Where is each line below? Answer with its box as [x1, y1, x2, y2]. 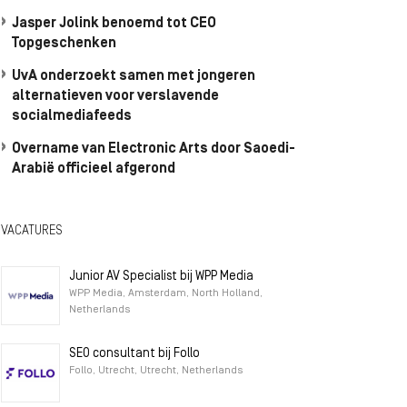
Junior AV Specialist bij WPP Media [69, 270, 253, 283]
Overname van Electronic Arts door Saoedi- [12, 142, 295, 156]
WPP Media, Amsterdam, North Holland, [69, 288, 263, 299]
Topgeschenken [12, 36, 116, 51]
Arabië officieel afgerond [12, 162, 175, 176]
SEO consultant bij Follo [69, 347, 200, 361]
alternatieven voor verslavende [12, 89, 219, 104]
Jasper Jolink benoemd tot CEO [12, 16, 216, 31]
